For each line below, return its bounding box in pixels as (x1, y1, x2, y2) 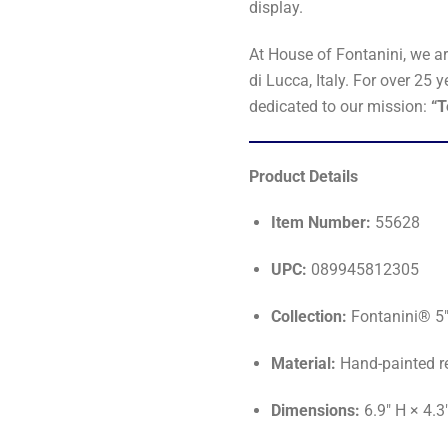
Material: (271, 353, 337, 373)
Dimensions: (271, 400, 361, 420)
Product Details (249, 166, 359, 186)
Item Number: (271, 213, 372, 233)
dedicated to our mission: (249, 96, 432, 116)
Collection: (271, 306, 348, 326)
